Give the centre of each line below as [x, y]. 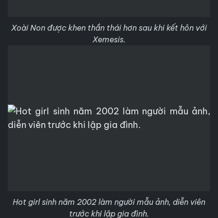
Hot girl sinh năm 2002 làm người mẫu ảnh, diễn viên [109, 202]
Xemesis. [109, 39]
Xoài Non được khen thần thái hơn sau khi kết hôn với [109, 28]
